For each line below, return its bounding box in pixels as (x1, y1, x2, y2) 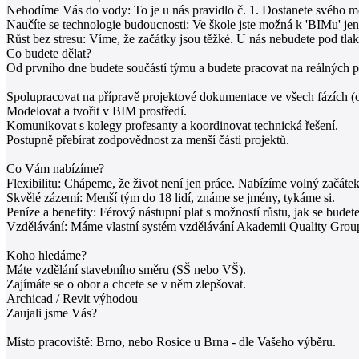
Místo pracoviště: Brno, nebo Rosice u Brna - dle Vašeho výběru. (6, 334, 336, 349)
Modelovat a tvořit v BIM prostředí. (6, 103, 187, 118)
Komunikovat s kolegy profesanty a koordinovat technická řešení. (6, 118, 338, 132)
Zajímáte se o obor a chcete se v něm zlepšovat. (6, 276, 246, 291)
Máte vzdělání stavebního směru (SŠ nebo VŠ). (6, 262, 246, 276)
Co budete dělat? (6, 46, 91, 60)
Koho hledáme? (6, 248, 87, 262)
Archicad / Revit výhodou (6, 291, 138, 305)
